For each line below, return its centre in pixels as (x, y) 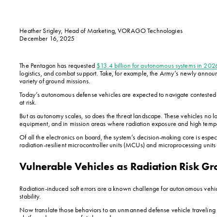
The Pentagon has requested (58, 65)
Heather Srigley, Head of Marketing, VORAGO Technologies (101, 30)
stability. (30, 196)
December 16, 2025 (47, 38)
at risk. (28, 102)
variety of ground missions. (55, 81)
